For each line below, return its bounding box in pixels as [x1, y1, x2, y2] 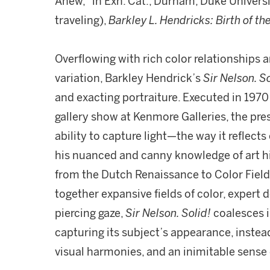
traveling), [55, 14, 108, 27]
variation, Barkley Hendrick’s [55, 72, 203, 85]
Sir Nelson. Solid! [125, 207, 211, 220]
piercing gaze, [55, 207, 125, 220]
